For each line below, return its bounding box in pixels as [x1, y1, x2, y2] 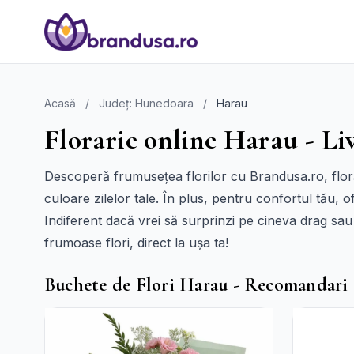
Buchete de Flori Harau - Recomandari [44, 273, 348, 296]
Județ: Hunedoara [99, 96, 194, 110]
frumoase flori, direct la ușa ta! [44, 235, 228, 250]
